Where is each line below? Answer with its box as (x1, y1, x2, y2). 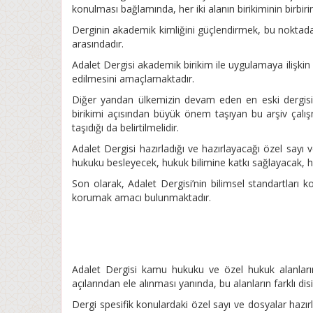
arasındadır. (72, 37, 124, 50)
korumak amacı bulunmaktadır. (72, 191, 211, 204)
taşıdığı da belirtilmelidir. (72, 121, 179, 134)
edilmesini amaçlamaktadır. (72, 72, 194, 85)
